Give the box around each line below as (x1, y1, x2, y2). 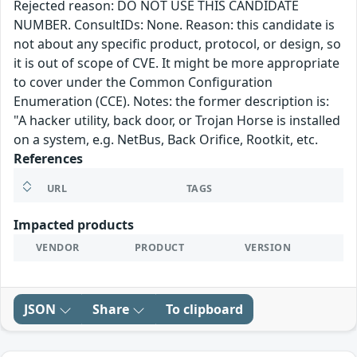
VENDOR (36, 241, 80, 255)
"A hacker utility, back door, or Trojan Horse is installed (14, 112, 340, 130)
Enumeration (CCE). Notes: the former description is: (14, 92, 329, 111)
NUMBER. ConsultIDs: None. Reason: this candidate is (14, 16, 335, 34)
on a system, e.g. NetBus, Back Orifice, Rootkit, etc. (14, 131, 318, 149)
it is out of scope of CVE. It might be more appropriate (14, 54, 339, 73)
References (14, 150, 83, 168)
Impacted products (14, 216, 134, 234)
